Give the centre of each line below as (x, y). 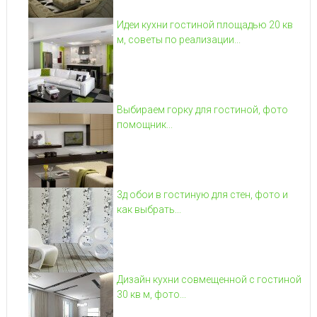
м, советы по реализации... (178, 39)
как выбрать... (149, 209)
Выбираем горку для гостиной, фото (202, 109)
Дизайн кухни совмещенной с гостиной (209, 279)
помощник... (144, 124)
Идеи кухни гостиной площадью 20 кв (204, 24)
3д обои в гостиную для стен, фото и (202, 194)
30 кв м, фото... (151, 294)
